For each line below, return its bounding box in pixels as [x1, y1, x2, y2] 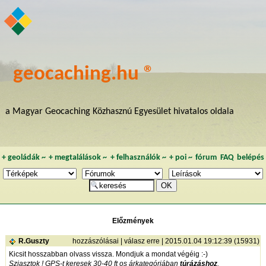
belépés [237, 154, 265, 162]
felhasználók [116, 154, 160, 162]
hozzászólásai [72, 237, 119, 246]
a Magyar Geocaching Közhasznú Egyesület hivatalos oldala [5, 107, 234, 117]
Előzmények [112, 217, 154, 226]
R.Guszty [18, 237, 49, 246]
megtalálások [55, 154, 102, 162]
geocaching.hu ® [13, 64, 155, 85]
